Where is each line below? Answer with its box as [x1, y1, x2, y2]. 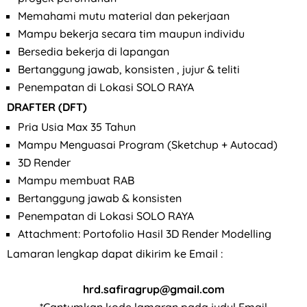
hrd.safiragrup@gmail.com [82, 282, 225, 297]
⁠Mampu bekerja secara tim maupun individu [18, 26, 245, 40]
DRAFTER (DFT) [7, 100, 87, 114]
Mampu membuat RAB [18, 173, 134, 188]
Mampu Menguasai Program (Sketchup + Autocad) [18, 138, 278, 152]
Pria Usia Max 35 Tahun [18, 120, 136, 134]
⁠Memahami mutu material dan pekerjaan [18, 8, 230, 23]
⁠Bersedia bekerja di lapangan [18, 44, 169, 58]
